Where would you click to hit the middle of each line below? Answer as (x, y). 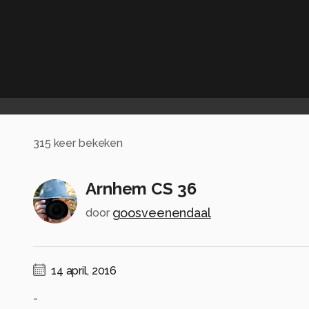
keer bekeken (87, 143)
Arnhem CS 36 (141, 188)
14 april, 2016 (84, 270)
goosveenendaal (161, 212)
